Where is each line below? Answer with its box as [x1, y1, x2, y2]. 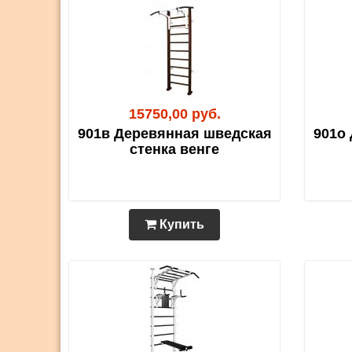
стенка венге [130, 141, 219, 158]
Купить [156, 218, 204, 232]
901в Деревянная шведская [77, 126, 272, 142]
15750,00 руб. [128, 106, 221, 123]
